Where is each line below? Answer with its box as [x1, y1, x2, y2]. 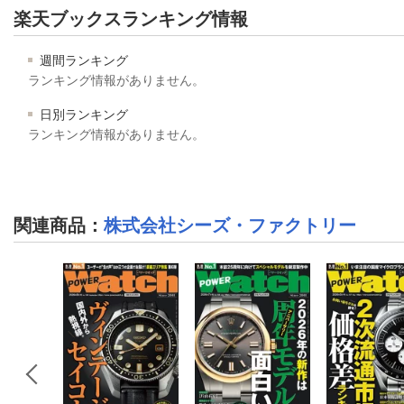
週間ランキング [36, 52, 128, 68]
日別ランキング [36, 106, 128, 122]
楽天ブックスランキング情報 [14, 8, 248, 29]
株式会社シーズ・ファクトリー [104, 215, 356, 235]
